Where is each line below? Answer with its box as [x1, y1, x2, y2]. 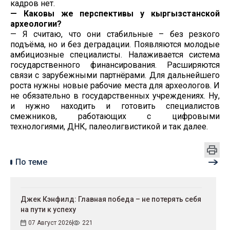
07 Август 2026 [28, 219, 72, 227]
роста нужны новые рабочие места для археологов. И [10, 81, 220, 91]
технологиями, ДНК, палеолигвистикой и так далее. [10, 122, 208, 132]
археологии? [10, 19, 62, 29]
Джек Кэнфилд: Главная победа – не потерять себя [21, 195, 201, 204]
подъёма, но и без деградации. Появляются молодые [10, 40, 220, 50]
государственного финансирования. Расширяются [10, 60, 220, 70]
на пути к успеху [21, 205, 76, 214]
